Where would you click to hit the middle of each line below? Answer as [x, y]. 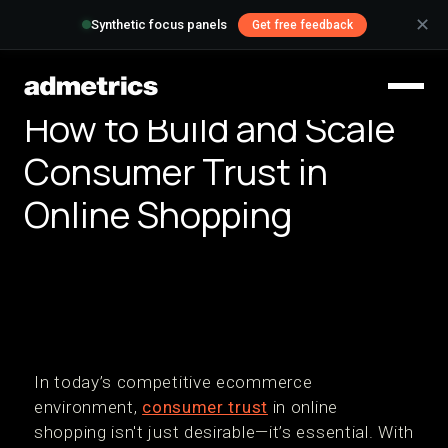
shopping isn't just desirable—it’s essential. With [224, 432]
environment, [88, 407]
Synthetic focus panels [158, 25]
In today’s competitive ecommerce [173, 382]
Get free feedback [302, 25]
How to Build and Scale [209, 128]
